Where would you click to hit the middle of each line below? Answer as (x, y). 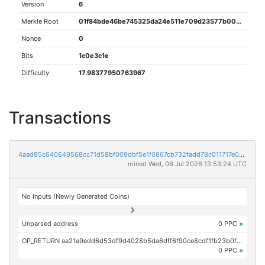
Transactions (60, 118)
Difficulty (35, 73)
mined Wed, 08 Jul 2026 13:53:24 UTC (187, 164)
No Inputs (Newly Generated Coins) (76, 196)
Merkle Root (40, 21)
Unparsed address (50, 224)
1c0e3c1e (94, 56)
